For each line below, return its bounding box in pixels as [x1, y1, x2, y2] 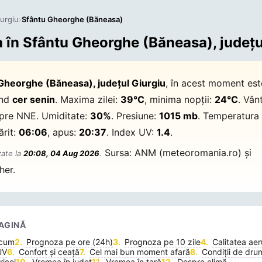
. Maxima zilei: [55, 94, 121, 106]
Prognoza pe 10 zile [125, 237, 201, 247]
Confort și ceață [19, 247, 80, 257]
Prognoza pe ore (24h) [26, 237, 113, 247]
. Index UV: [106, 126, 157, 139]
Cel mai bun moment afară [89, 247, 191, 257]
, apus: [47, 126, 80, 139]
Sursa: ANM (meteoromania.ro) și [102, 147, 252, 159]
